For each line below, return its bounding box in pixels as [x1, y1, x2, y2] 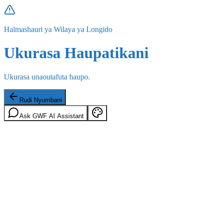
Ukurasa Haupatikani [4, 44, 149, 62]
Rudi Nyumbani [19, 96, 62, 104]
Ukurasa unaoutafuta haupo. [4, 72, 90, 81]
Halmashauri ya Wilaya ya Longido [4, 25, 112, 33]
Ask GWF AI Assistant [19, 112, 84, 120]
